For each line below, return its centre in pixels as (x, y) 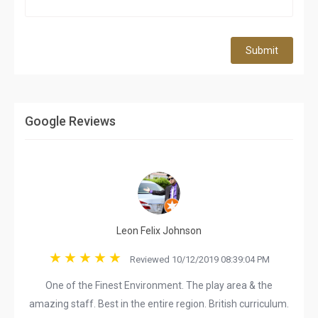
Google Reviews (70, 121)
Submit (262, 50)
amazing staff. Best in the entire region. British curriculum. (159, 304)
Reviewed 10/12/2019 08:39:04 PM (196, 259)
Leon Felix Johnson (159, 231)
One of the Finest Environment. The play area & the (159, 285)
